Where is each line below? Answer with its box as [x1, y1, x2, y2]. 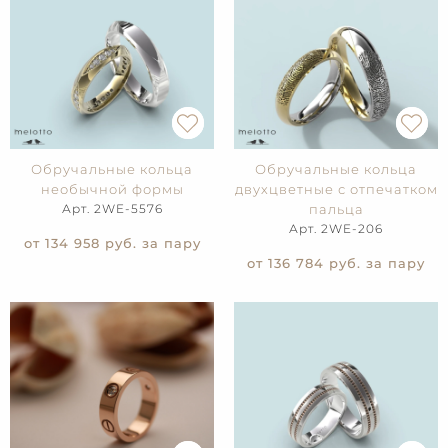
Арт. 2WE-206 [289, 221, 383, 237]
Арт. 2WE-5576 [61, 201, 163, 217]
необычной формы [40, 181, 184, 198]
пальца [308, 201, 364, 218]
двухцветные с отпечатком [234, 181, 438, 198]
